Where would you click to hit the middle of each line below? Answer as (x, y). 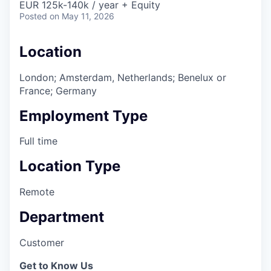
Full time (38, 141)
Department (62, 217)
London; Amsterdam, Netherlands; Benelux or (123, 77)
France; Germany (58, 90)
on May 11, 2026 (82, 16)
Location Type (70, 166)
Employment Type (83, 116)
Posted (33, 16)
